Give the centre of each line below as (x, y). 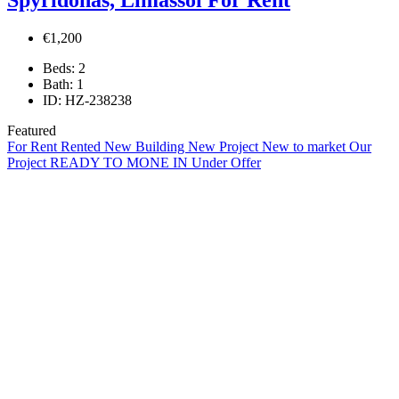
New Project (225, 146)
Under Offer (226, 162)
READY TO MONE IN (121, 162)
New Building (146, 146)
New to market (305, 146)
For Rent (34, 146)
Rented (82, 146)
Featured (32, 130)
